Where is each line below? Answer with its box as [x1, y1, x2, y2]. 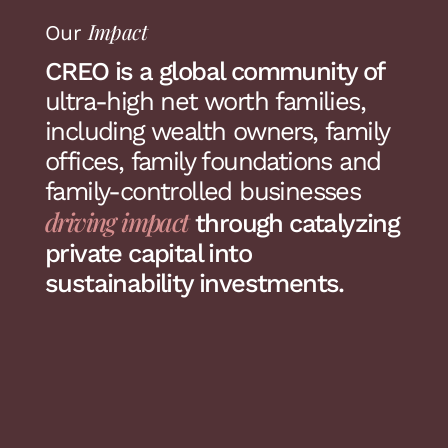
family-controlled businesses [45, 176, 361, 207]
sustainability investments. [45, 268, 344, 299]
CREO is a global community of [45, 56, 384, 87]
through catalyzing [188, 208, 400, 239]
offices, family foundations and [45, 146, 381, 177]
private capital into [45, 238, 251, 269]
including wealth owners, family [45, 116, 389, 147]
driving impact [45, 204, 189, 239]
